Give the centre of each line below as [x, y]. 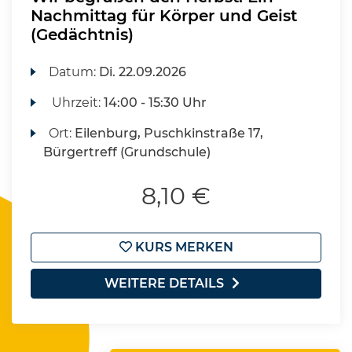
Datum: [74, 72]
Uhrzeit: [77, 103]
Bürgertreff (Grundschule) [127, 152]
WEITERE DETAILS [164, 283]
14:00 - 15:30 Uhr [156, 103]
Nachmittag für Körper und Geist [164, 16]
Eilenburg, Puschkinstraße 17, [169, 133]
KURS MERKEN [182, 247]
